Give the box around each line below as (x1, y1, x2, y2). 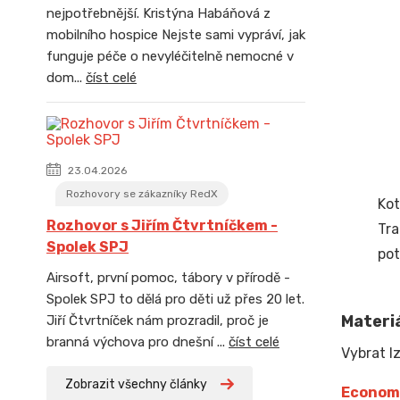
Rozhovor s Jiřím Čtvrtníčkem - (46, 217, 278, 234)
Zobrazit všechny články (65, 377, 207, 392)
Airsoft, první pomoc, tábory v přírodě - (46, 270, 290, 286)
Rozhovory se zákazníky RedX (66, 187, 218, 200)
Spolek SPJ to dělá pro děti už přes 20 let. (46, 291, 304, 307)
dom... (46, 70, 86, 86)
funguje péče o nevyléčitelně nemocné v (46, 48, 294, 64)
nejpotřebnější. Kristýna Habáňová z (46, 5, 271, 21)
